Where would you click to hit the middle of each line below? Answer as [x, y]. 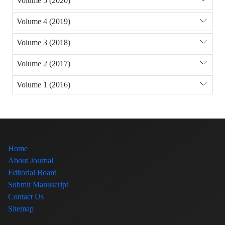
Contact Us [26, 196]
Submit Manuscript [38, 184]
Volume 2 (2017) [43, 64]
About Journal [31, 160]
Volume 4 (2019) [43, 22]
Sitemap [21, 208]
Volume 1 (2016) [43, 85]
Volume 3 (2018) [43, 43]
